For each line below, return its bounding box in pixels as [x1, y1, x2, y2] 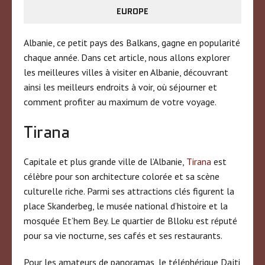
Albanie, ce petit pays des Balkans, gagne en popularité [24, 36, 240, 49]
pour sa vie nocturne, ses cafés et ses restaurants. [24, 229, 222, 241]
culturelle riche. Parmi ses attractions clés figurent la [24, 185, 234, 197]
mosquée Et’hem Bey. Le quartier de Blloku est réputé [24, 214, 237, 227]
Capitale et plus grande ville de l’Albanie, [24, 155, 186, 167]
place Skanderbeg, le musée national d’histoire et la [24, 199, 228, 212]
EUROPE [117, 5, 148, 17]
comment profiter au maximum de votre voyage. [24, 95, 216, 108]
